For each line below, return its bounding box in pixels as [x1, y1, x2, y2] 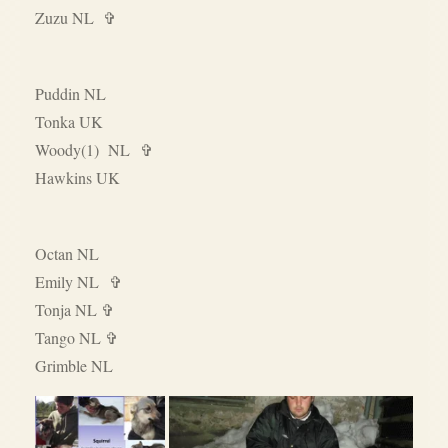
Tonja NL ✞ [35, 299, 114, 321]
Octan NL [35, 243, 99, 265]
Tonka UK [35, 111, 103, 133]
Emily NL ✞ [35, 271, 122, 293]
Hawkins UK [35, 167, 120, 189]
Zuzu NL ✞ [35, 7, 116, 29]
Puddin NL [35, 83, 106, 105]
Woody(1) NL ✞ [35, 139, 153, 161]
